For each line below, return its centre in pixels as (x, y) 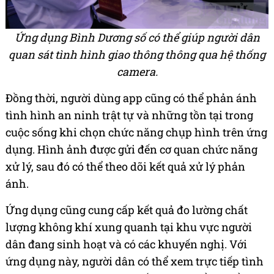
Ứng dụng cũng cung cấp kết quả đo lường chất (127, 210)
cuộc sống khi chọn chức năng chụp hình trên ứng (136, 132)
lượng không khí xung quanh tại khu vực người (129, 227)
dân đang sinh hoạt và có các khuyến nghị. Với (126, 244)
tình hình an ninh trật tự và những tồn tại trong (129, 115)
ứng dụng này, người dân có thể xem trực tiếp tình (135, 261)
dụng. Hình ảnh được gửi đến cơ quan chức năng (131, 150)
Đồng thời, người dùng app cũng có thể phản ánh (131, 98)
